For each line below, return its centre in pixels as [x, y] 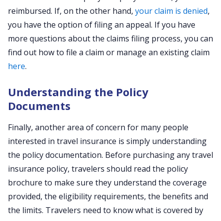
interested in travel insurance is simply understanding [107, 141]
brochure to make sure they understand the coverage [107, 183]
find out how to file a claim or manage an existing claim [109, 52]
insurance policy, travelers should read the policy [98, 169]
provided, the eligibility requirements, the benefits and [108, 196]
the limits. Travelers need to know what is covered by [106, 210]
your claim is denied [171, 11]
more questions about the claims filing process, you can [110, 38]
